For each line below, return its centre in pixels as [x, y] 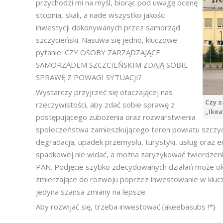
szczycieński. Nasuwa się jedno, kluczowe [107, 40]
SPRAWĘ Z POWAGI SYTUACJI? [89, 77]
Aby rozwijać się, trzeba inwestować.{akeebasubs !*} [126, 207]
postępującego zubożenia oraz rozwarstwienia [116, 117]
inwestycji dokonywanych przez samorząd [108, 27]
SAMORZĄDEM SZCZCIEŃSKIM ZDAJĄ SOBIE [112, 65]
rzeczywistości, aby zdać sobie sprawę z [105, 105]
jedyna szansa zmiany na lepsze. [91, 192]
